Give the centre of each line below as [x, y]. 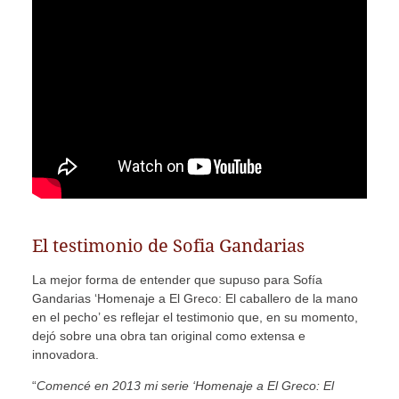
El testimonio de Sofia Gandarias [168, 246]
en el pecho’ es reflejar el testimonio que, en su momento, [195, 318]
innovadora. [65, 355]
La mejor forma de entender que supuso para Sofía [177, 280]
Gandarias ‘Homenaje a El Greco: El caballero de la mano [195, 299]
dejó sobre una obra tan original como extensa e [168, 336]
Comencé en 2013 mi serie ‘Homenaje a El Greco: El [185, 386]
